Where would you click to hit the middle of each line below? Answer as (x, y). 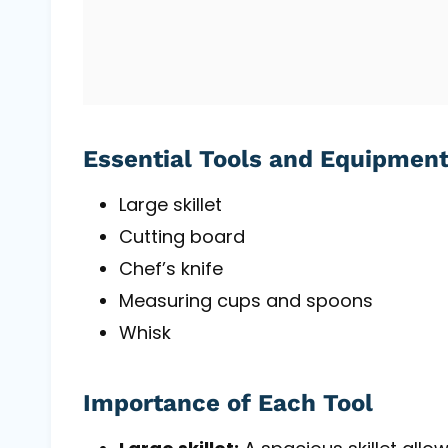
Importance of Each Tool (228, 402)
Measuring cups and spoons (246, 300)
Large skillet (170, 204)
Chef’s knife (171, 268)
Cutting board (182, 236)
